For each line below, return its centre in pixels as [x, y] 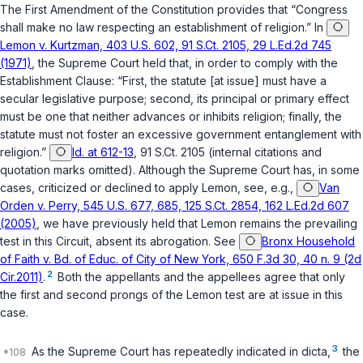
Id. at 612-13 [103, 152]
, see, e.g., [267, 188]
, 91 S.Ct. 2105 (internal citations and [228, 152]
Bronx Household [308, 241]
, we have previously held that [119, 224]
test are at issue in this [282, 295]
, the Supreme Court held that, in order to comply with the [185, 63]
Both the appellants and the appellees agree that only [200, 277]
